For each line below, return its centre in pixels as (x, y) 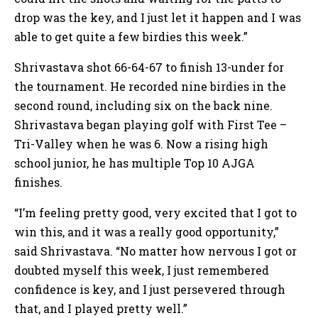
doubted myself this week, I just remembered (142, 270)
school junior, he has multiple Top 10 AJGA (135, 163)
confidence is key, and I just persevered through (150, 290)
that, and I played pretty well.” (102, 309)
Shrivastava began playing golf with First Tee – (150, 125)
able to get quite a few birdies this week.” (132, 37)
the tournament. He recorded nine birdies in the (150, 87)
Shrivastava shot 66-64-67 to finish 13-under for (149, 67)
